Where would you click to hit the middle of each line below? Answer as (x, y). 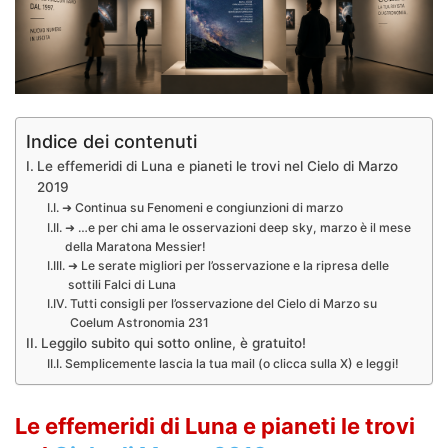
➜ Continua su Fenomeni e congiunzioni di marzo (202, 207)
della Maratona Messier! (135, 246)
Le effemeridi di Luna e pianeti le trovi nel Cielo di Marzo (217, 166)
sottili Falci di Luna (121, 284)
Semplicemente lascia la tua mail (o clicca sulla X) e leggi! (231, 363)
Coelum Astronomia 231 (139, 322)
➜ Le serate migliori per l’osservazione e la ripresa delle (228, 265)
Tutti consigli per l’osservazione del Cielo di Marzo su (223, 303)
